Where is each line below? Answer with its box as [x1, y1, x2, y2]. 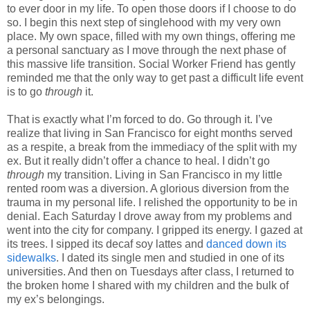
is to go [7, 86, 45, 98]
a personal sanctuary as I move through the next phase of [7, 44, 286, 56]
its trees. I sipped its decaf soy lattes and [7, 238, 206, 250]
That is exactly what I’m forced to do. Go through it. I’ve [7, 113, 273, 125]
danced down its [206, 238, 286, 250]
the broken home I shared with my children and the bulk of [7, 280, 289, 291]
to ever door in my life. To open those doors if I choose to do [7, 3, 296, 15]
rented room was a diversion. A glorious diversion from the [7, 183, 289, 194]
